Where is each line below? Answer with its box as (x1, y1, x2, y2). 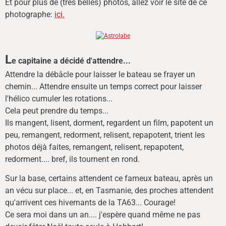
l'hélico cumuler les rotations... (5, 93, 115, 103)
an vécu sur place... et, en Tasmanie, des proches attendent (5, 185, 213, 195)
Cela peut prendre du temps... (5, 105, 108, 116)
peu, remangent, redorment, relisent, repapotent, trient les (5, 130, 205, 140)
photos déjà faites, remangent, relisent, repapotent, (5, 142, 184, 152)
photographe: (5, 9, 54, 19)
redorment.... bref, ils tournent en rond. (5, 154, 140, 164)
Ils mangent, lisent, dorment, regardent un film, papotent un (5, 118, 213, 128)
